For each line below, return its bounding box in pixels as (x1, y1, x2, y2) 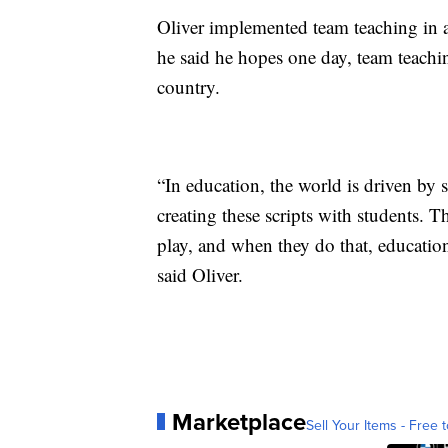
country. (157, 73, 220, 99)
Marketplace (172, 403, 306, 439)
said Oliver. (157, 261, 243, 287)
